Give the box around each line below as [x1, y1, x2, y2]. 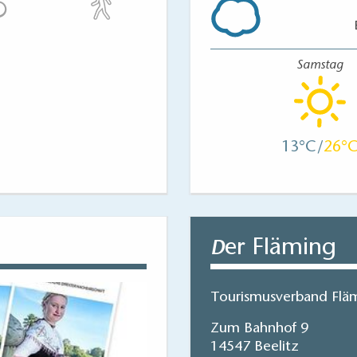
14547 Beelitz [210, 339, 299, 355]
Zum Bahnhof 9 [210, 321, 308, 336]
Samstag [296, 59, 343, 73]
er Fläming [225, 236, 336, 261]
